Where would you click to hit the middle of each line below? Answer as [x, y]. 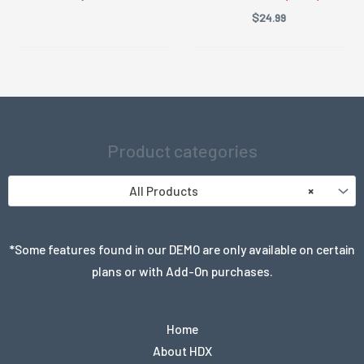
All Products [163, 191]
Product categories [182, 150]
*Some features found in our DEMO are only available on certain [182, 249]
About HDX [182, 350]
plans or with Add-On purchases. [182, 271]
